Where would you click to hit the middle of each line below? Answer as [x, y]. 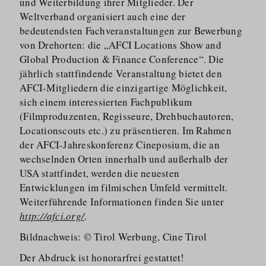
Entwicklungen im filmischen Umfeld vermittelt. [124, 187]
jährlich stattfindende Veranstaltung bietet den [121, 73]
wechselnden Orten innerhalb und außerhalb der [124, 159]
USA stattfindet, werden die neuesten [100, 173]
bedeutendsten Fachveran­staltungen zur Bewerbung [131, 31]
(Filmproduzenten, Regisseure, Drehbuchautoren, [127, 116]
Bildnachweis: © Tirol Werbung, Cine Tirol [113, 237]
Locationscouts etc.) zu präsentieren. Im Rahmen [126, 130]
